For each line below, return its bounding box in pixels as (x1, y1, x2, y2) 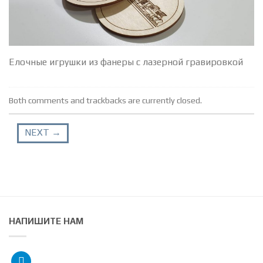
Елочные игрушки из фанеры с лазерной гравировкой (9, 56, 243, 68)
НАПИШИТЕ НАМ (9, 216, 83, 227)
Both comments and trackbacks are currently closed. (9, 96, 202, 105)
